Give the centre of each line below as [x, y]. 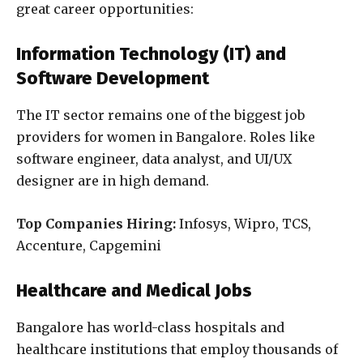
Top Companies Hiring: [96, 224]
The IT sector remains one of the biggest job [160, 115]
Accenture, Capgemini [89, 246]
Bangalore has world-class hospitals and [150, 328]
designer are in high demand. [113, 181]
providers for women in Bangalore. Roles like [166, 137]
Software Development [113, 79]
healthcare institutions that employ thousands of [177, 350]
